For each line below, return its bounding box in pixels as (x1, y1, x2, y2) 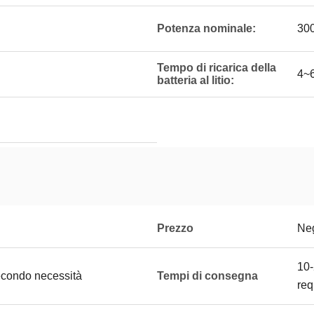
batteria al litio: (157, 74, 234, 86)
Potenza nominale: (157, 22, 256, 34)
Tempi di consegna (157, 270, 258, 282)
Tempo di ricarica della (157, 62, 276, 74)
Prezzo (157, 222, 193, 234)
